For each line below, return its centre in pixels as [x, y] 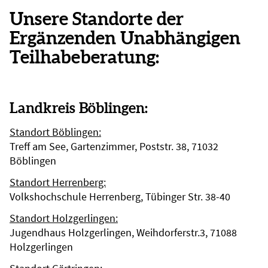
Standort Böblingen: [55, 132]
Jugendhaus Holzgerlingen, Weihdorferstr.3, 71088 [123, 232]
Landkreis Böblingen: [79, 108]
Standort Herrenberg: [58, 182]
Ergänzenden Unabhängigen [125, 38]
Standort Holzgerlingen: [64, 218]
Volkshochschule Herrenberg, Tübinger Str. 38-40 [120, 197]
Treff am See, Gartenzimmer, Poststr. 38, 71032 [114, 146]
